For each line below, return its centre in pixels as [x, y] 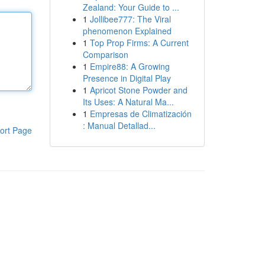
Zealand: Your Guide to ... [131, 7]
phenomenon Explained [127, 31]
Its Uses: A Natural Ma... [128, 102]
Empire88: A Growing [130, 66]
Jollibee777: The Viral [130, 19]
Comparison [105, 54]
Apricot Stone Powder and [138, 90]
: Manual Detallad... [119, 125]
